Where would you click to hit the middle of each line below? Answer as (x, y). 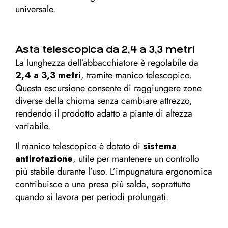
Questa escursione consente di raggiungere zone (108, 88)
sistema (160, 146)
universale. (35, 9)
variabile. (33, 126)
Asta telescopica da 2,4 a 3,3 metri (105, 50)
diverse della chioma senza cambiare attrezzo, (104, 101)
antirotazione (44, 159)
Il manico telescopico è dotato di (79, 146)
